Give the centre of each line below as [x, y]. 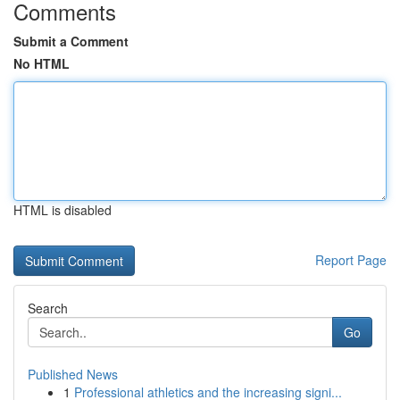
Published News [73, 374]
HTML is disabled [62, 210]
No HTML [42, 63]
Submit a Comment [71, 41]
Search [48, 308]
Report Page [351, 260]
